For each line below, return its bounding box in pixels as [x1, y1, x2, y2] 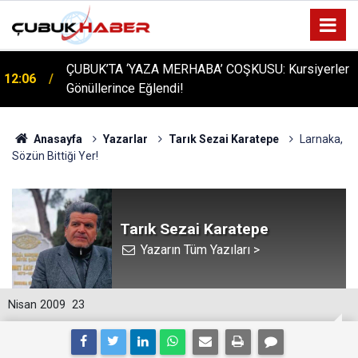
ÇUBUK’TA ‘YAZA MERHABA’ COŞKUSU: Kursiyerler [66, 62, 349, 77]
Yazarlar [102, 133, 148, 145]
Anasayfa [30, 133, 82, 145]
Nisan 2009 [8, 298, 66, 312]
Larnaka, [299, 133, 343, 145]
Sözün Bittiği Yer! [12, 149, 98, 162]
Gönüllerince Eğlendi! [66, 81, 184, 96]
